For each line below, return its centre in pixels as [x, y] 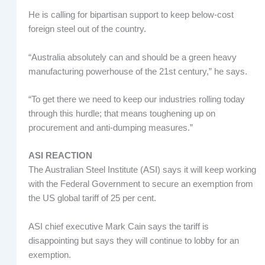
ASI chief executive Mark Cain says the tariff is [118, 226]
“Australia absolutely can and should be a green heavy [132, 57]
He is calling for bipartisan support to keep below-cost [131, 15]
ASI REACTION [60, 156]
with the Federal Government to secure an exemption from [140, 184]
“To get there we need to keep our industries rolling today [136, 99]
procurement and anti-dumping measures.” [110, 127]
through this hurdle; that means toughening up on [122, 113]
